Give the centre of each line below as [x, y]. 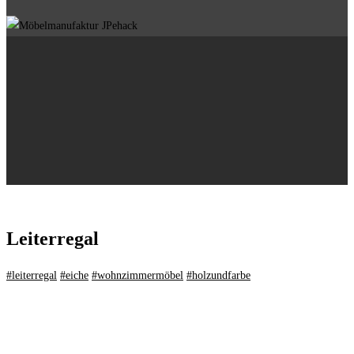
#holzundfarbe [218, 276]
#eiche [74, 276]
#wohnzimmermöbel [137, 276]
